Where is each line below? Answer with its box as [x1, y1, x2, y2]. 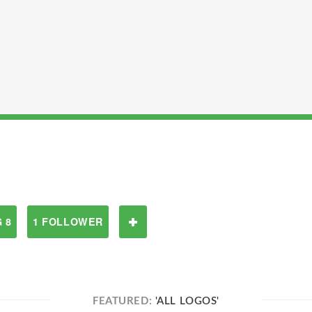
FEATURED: [93, 296, 155, 306]
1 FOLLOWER [33, 214, 103, 228]
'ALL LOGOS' [155, 296, 219, 306]
